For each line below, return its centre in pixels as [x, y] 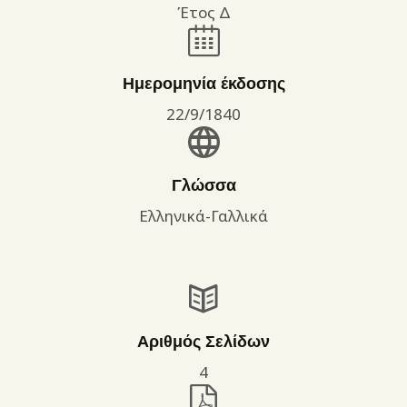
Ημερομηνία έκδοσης [203, 84]
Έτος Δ [203, 13]
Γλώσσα [203, 185]
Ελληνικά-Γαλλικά [203, 216]
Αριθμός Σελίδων [203, 342]
